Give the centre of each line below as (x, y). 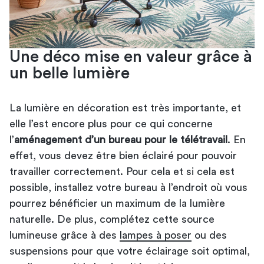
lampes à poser (156, 235)
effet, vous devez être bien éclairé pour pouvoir (123, 155)
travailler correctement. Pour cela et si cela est (122, 171)
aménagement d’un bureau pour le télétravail (121, 139)
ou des (209, 235)
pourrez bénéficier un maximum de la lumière (117, 203)
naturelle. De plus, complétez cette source (112, 219)
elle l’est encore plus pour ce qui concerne (111, 123)
